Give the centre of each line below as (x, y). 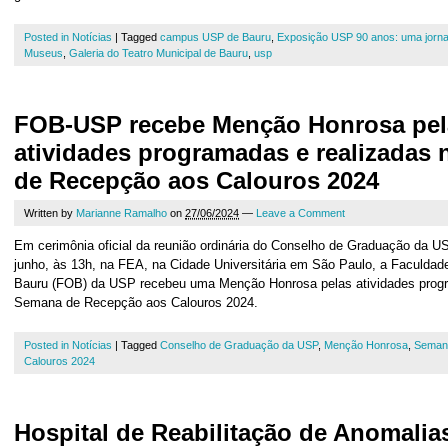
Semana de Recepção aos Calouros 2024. (136, 302)
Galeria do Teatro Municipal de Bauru (158, 53)
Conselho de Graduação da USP (239, 345)
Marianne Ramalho (121, 213)
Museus (43, 53)
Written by (50, 213)
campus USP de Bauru (215, 37)
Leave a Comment (300, 213)
